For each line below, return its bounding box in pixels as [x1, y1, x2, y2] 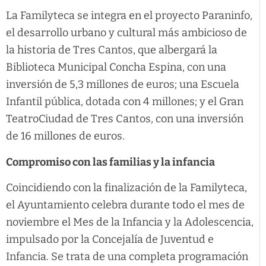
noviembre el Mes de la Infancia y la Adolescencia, [6, 216, 254, 229]
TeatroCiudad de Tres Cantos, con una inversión [6, 112, 243, 126]
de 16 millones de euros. [6, 129, 125, 143]
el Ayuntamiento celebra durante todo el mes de [6, 198, 245, 212]
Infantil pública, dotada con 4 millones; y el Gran [6, 95, 243, 109]
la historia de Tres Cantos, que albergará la [6, 43, 217, 57]
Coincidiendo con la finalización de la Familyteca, [6, 181, 247, 195]
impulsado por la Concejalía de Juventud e [6, 233, 214, 246]
